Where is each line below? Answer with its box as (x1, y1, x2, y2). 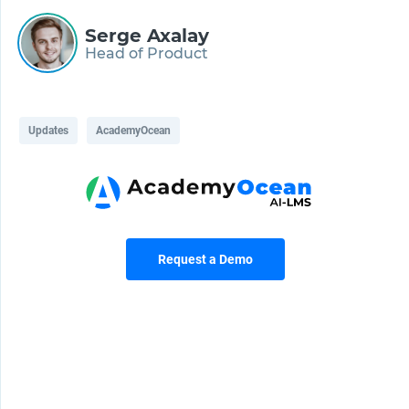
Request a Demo (157, 252, 253, 267)
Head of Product (85, 44, 208, 62)
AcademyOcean (96, 124, 171, 138)
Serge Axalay (85, 24, 209, 47)
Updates (28, 124, 68, 138)
